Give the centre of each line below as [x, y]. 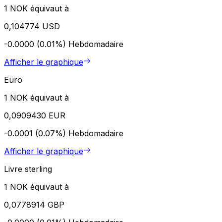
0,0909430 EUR [35, 116]
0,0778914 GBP [34, 205]
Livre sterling [28, 169]
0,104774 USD [32, 27]
